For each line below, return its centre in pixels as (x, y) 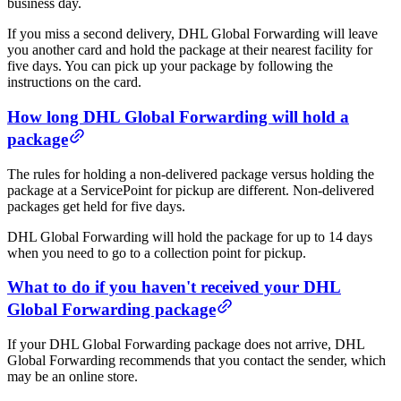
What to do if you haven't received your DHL (174, 287)
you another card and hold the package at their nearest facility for (190, 50)
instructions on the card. (74, 82)
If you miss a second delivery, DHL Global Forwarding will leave (192, 34)
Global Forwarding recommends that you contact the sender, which (196, 360)
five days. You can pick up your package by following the (170, 66)
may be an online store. (73, 376)
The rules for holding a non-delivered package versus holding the (191, 174)
